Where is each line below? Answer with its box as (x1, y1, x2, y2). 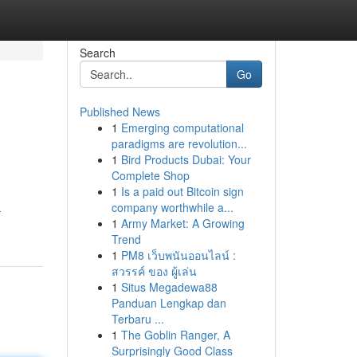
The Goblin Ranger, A (120, 327, 230, 343)
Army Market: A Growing (120, 215, 245, 231)
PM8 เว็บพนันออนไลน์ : (120, 247, 236, 263)
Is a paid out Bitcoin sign (120, 183, 244, 199)
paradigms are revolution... (111, 135, 247, 151)
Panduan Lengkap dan (111, 295, 226, 311)
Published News (79, 104, 160, 120)
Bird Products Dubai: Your (120, 151, 251, 167)
